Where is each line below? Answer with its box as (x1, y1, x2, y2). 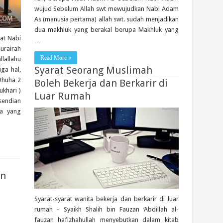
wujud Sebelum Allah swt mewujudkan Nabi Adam (34, 4, 179, 12)
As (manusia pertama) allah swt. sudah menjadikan (34, 15, 179, 23)
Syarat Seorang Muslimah (34, 64, 152, 76)
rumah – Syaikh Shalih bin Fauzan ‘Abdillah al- (34, 205, 179, 213)
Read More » (40, 54, 71, 61)
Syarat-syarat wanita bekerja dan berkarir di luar (34, 195, 179, 203)
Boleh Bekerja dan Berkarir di (34, 77, 168, 89)
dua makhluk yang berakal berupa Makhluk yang (34, 25, 179, 33)
